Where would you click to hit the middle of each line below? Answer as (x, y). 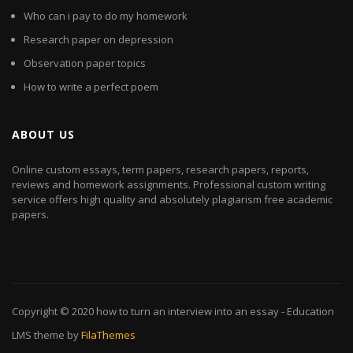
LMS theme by (46, 335)
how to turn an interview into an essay (188, 312)
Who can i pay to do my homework (106, 16)
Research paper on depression (98, 40)
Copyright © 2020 (54, 312)
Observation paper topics (85, 63)
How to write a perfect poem (91, 87)
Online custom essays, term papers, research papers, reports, (160, 170)
